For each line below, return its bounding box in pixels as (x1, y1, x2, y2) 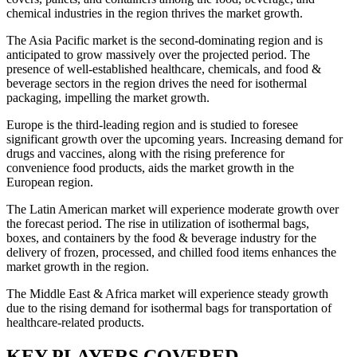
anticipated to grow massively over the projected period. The (6, 48, 310, 62)
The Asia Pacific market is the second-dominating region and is (6, 33, 323, 48)
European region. (6, 175, 93, 190)
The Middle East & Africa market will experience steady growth (6, 287, 328, 301)
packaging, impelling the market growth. (6, 91, 210, 105)
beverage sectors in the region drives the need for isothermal (6, 76, 307, 91)
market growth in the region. (6, 260, 149, 274)
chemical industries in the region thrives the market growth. (6, 6, 303, 21)
